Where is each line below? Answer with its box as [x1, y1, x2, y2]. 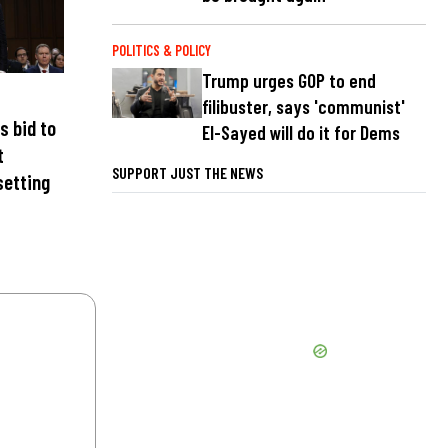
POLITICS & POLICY [112, 41, 211, 59]
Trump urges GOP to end [202, 68, 376, 92]
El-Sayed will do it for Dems [202, 120, 400, 144]
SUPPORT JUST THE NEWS [112, 162, 263, 182]
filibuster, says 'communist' [202, 94, 405, 118]
